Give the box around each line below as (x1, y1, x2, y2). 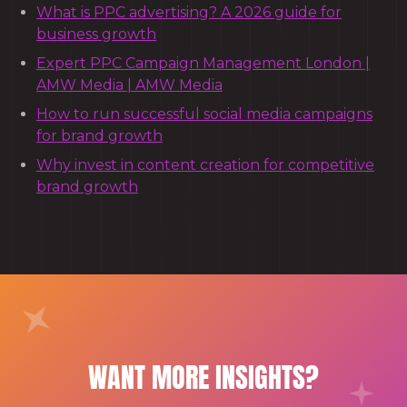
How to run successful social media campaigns (36, 104, 372, 123)
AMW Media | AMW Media (36, 75, 223, 94)
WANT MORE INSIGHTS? (88, 356, 319, 398)
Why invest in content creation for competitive (36, 155, 374, 174)
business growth (36, 25, 156, 43)
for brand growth (36, 126, 163, 144)
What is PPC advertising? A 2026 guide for (36, 3, 342, 21)
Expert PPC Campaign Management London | (36, 54, 370, 72)
